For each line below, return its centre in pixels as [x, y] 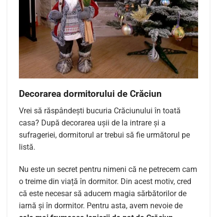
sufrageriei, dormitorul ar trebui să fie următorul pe [104, 135]
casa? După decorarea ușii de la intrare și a [92, 123]
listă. [27, 147]
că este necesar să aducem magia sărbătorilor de [103, 193]
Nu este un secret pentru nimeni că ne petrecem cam [108, 169]
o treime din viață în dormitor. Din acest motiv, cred [105, 181]
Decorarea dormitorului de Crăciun [90, 94]
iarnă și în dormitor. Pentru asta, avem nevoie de [101, 205]
